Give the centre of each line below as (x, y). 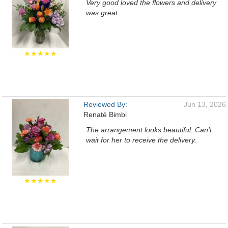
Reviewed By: (105, 104)
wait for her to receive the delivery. (141, 140)
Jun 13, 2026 (205, 104)
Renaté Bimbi (105, 115)
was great (102, 13)
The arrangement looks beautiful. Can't (149, 130)
